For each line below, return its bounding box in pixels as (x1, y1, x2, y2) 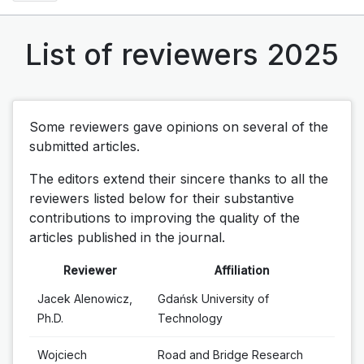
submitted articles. (29, 137, 140, 154)
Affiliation (214, 262, 270, 277)
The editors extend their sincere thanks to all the (29, 170, 328, 187)
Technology (158, 310, 223, 325)
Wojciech (37, 347, 87, 362)
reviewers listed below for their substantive (29, 189, 294, 206)
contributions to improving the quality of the (29, 209, 300, 226)
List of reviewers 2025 (25, 36, 339, 72)
